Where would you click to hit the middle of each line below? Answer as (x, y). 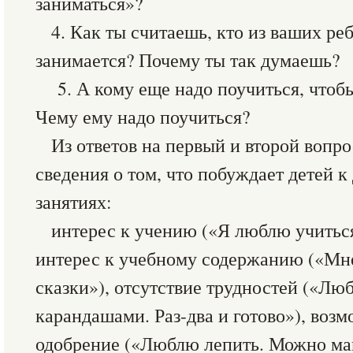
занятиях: (74, 202)
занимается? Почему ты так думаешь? (188, 60)
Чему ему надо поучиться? (143, 117)
